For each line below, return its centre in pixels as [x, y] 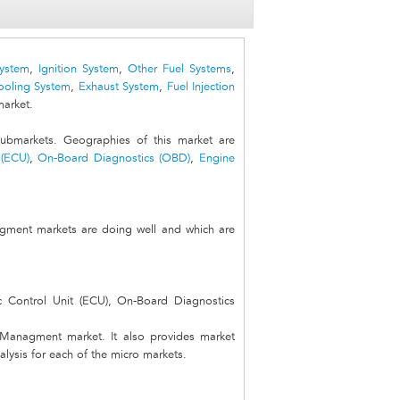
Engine [217, 159]
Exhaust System [118, 87]
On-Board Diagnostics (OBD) [114, 159]
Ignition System [79, 70]
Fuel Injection [200, 87]
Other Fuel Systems [180, 70]
